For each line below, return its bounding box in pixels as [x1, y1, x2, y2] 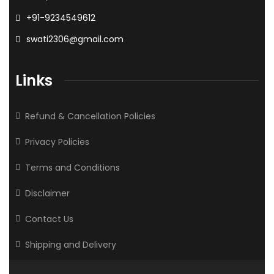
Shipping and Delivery [25, 238, 116, 251]
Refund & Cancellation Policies [25, 109, 155, 122]
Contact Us [25, 212, 73, 225]
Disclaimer [25, 187, 70, 199]
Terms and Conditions [25, 161, 120, 174]
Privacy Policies [25, 135, 89, 148]
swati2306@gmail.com [26, 32, 124, 45]
